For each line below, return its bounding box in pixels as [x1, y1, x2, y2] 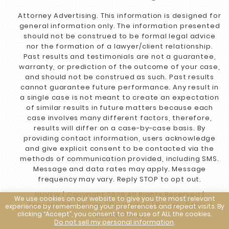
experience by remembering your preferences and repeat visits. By [5, 202, 224, 211]
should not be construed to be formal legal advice [24, 31, 216, 41]
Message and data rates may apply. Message [33, 164, 207, 174]
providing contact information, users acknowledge [23, 133, 216, 144]
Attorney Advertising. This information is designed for [18, 11, 221, 21]
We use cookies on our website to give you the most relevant [14, 194, 215, 203]
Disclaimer [109, 200, 150, 210]
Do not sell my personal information [54, 218, 174, 226]
